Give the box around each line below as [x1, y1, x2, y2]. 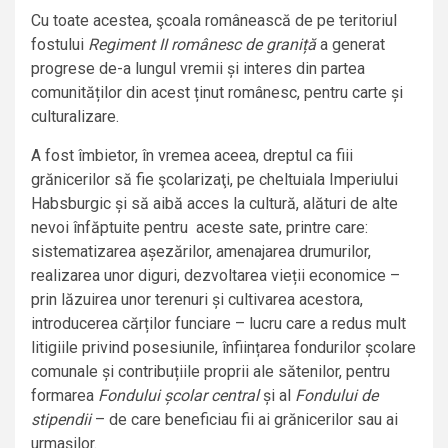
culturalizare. [31, 107, 119, 127]
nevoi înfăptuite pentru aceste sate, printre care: [31, 218, 368, 238]
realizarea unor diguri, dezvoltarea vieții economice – [31, 266, 400, 286]
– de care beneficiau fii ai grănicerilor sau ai [91, 410, 398, 430]
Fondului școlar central [98, 386, 259, 406]
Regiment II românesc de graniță [88, 35, 316, 55]
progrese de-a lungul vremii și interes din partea [31, 59, 365, 79]
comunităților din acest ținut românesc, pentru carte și [31, 83, 403, 103]
